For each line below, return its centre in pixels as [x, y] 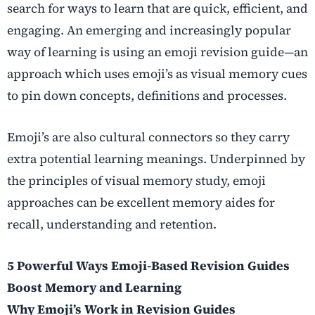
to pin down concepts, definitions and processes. [148, 96]
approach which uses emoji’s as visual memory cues [157, 74]
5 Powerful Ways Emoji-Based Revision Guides [148, 266]
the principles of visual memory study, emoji [136, 181]
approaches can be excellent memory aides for [141, 203]
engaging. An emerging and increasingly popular [149, 31]
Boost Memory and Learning [94, 288]
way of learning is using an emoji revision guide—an [157, 52]
